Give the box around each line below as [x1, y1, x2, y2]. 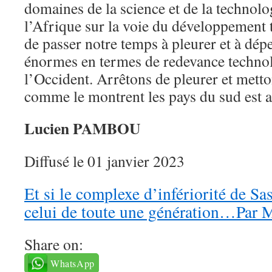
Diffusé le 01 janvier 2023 [24, 151, 185, 172]
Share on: [24, 234, 83, 255]
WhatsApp [50, 257, 95, 270]
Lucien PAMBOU [24, 117, 140, 140]
